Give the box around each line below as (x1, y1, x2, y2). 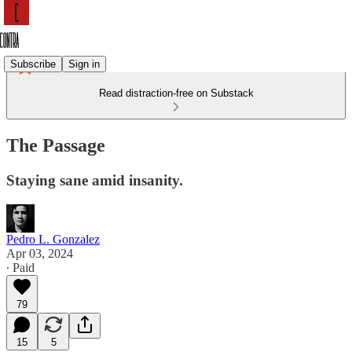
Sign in (68, 57, 100, 70)
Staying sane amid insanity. (6, 171, 183, 189)
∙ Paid (6, 260, 35, 274)
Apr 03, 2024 (6, 246, 73, 260)
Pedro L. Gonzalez (6, 232, 100, 246)
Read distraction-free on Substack (98, 87, 254, 99)
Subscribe (10, 57, 56, 70)
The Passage (6, 134, 105, 156)
